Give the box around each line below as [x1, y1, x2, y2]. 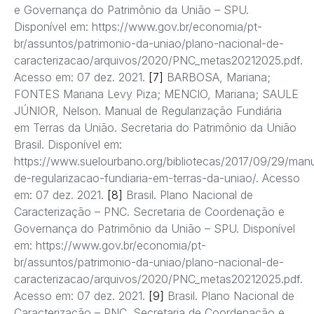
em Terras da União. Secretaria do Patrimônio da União [14, 121, 296, 135]
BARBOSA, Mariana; [163, 70, 271, 85]
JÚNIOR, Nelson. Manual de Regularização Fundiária [14, 104, 282, 118]
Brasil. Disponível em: [14, 137, 122, 152]
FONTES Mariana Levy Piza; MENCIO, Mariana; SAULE [14, 87, 299, 102]
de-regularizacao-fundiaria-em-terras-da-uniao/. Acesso [14, 171, 300, 186]
